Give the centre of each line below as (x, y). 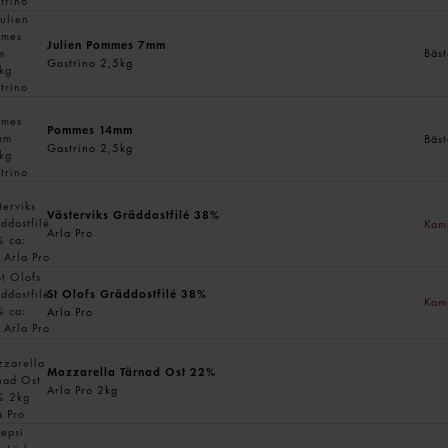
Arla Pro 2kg (83, 390)
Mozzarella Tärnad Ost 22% (132, 372)
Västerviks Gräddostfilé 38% (134, 215)
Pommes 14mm (90, 130)
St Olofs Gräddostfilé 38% (127, 293)
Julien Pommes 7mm (107, 44)
